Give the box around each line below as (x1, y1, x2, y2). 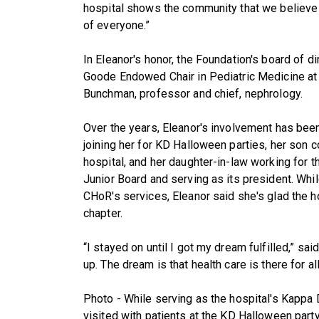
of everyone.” (83, 18, 150, 32)
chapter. (83, 206, 122, 220)
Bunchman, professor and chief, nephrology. (83, 86, 303, 100)
